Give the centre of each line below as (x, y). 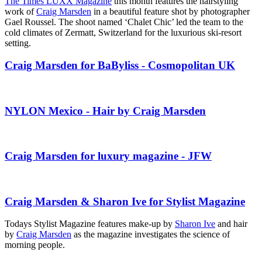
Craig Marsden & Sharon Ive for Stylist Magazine (125, 201)
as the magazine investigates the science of (151, 235)
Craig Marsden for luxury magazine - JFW (108, 156)
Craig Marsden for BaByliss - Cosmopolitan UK (120, 65)
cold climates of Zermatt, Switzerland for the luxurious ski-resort (123, 32)
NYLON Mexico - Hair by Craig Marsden (105, 111)
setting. (18, 43)
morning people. (35, 245)
